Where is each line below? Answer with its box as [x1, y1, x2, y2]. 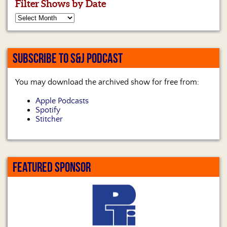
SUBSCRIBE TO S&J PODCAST [13, 51, 123, 66]
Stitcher [35, 115, 63, 124]
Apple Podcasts [35, 96, 89, 106]
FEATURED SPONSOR [13, 160, 91, 175]
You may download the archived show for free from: [15, 78, 199, 87]
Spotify [35, 105, 60, 115]
